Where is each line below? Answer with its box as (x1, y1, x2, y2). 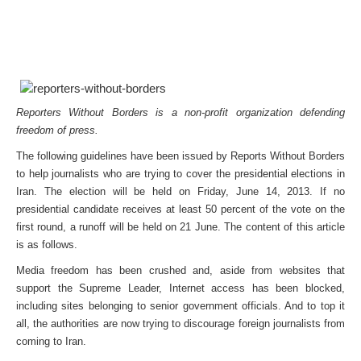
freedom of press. (16, 124, 98, 136)
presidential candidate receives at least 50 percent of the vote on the (16, 203, 345, 215)
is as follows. (16, 239, 77, 251)
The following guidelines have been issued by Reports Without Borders (16, 150, 345, 162)
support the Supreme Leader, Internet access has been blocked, (16, 282, 345, 294)
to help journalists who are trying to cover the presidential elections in (16, 168, 345, 180)
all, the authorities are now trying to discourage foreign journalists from (16, 317, 345, 330)
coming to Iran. (16, 335, 86, 347)
